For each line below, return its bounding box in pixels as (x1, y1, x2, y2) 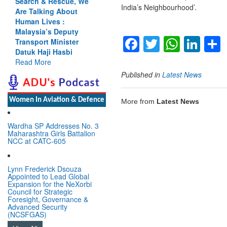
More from (121, 97, 157, 105)
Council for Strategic (8, 186, 72, 197)
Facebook (139, 32, 211, 56)
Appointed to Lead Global (8, 171, 89, 181)
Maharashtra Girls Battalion (8, 128, 95, 138)
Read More (15, 56, 51, 67)
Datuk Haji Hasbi (15, 46, 72, 57)
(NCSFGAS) (8, 209, 47, 219)
